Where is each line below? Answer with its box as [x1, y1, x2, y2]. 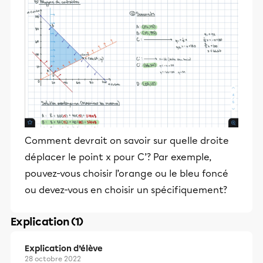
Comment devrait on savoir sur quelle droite [25, 135, 229, 146]
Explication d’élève [25, 244, 103, 254]
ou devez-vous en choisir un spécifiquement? [25, 184, 227, 195]
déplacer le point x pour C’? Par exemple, [25, 151, 211, 163]
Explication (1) [11, 215, 83, 228]
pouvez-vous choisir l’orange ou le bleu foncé [25, 168, 228, 179]
